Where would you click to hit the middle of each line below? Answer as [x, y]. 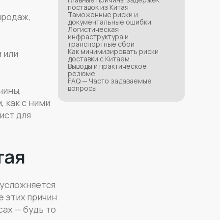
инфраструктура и [98, 37]
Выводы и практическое [107, 66]
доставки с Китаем [98, 59]
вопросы [82, 88]
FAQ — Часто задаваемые [110, 81]
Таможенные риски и [103, 14]
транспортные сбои [101, 44]
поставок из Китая [98, 7]
